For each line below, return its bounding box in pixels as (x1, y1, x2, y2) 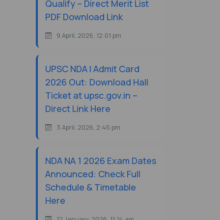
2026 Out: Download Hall (45, 76, 148, 88)
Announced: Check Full (45, 168, 140, 180)
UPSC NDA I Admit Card (45, 63, 139, 75)
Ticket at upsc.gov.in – (45, 89, 137, 101)
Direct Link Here (45, 103, 110, 114)
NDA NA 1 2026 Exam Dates (45, 155, 156, 166)
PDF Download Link (45, 11, 123, 23)
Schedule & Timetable (45, 181, 136, 193)
